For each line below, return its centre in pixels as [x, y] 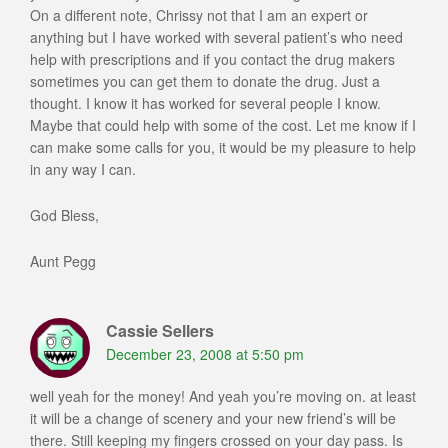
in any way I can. [83, 169]
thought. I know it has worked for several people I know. [205, 103]
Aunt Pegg [63, 261]
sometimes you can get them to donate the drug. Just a [205, 81]
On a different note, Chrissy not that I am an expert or [199, 15]
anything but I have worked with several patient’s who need [216, 37]
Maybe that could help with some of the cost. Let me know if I [223, 125]
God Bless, [64, 215]
